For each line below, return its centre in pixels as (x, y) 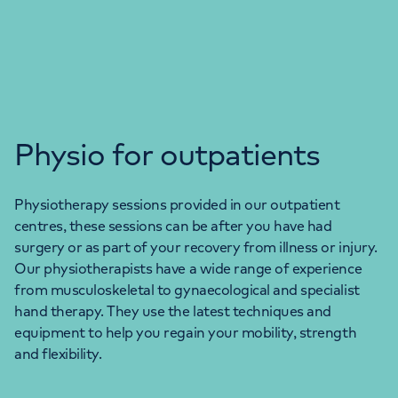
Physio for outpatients (167, 154)
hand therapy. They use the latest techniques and (173, 310)
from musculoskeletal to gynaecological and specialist (187, 289)
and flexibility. (58, 353)
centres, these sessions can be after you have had (173, 225)
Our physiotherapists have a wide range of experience (188, 268)
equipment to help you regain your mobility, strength (186, 332)
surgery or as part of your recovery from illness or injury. (196, 247)
